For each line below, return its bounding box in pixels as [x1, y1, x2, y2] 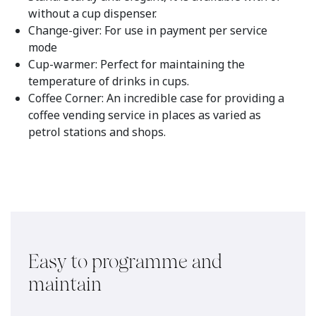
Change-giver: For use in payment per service [28, 22, 267, 38]
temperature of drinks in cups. [28, 73, 189, 89]
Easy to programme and [28, 250, 222, 273]
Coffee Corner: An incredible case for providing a [28, 90, 284, 106]
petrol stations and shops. [28, 123, 166, 140]
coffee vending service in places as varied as [28, 107, 261, 123]
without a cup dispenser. [28, 5, 157, 21]
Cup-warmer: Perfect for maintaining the [28, 56, 245, 72]
